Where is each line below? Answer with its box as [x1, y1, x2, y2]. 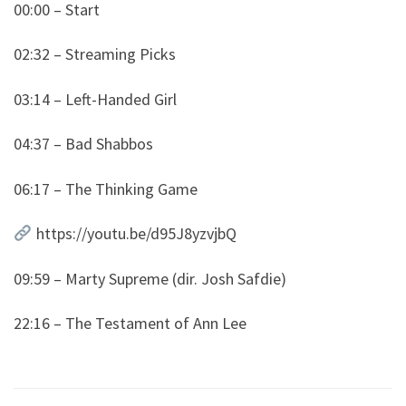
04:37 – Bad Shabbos [14, 133, 153, 155]
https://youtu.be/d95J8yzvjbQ [32, 223, 237, 245]
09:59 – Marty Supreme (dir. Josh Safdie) [14, 267, 286, 289]
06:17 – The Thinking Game [14, 178, 198, 199]
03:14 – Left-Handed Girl [14, 88, 177, 110]
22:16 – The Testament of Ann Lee [14, 313, 246, 334]
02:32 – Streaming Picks [14, 43, 176, 65]
